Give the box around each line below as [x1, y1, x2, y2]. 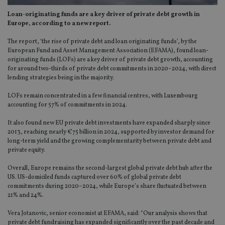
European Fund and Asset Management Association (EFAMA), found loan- [8, 46, 208, 55]
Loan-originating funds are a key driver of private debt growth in [8, 10, 200, 19]
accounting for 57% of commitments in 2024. [8, 100, 127, 109]
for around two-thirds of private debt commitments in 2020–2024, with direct [8, 64, 216, 73]
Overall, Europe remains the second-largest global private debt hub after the [8, 164, 212, 172]
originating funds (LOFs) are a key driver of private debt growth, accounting [8, 55, 213, 64]
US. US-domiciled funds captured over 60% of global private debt [8, 173, 181, 181]
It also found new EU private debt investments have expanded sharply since [8, 119, 210, 127]
